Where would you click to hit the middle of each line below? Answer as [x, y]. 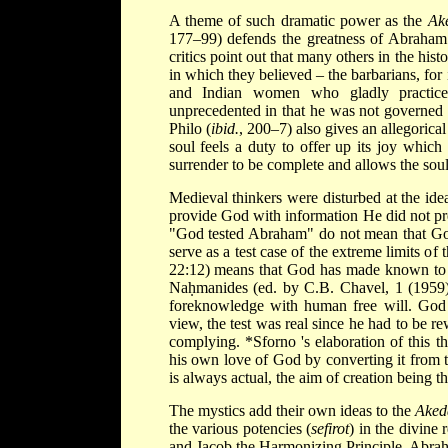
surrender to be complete [248, 164]
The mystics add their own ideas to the [292, 410]
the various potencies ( [240, 428]
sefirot [330, 428]
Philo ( [189, 128]
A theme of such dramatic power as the [298, 20]
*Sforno [272, 341]
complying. [206, 341]
